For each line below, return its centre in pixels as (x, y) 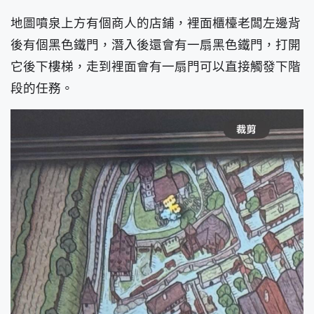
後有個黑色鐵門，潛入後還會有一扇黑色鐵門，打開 (156, 45)
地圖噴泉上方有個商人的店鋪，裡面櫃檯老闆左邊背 (156, 23)
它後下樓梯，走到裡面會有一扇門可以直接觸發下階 (156, 67)
